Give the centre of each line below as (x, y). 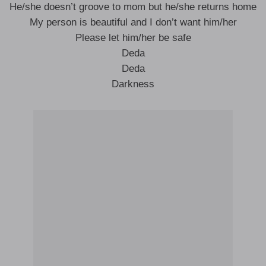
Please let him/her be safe (133, 38)
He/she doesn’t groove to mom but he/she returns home (133, 7)
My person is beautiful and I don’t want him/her (133, 22)
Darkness (133, 84)
